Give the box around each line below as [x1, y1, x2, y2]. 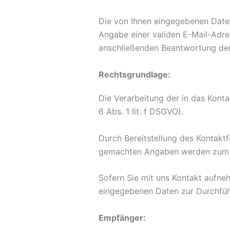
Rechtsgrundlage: [99, 69, 170, 80]
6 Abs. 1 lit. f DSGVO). [99, 106, 183, 117]
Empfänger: [99, 212, 146, 223]
